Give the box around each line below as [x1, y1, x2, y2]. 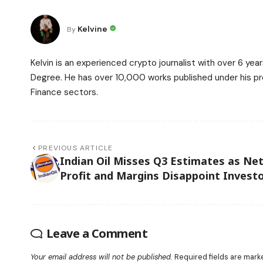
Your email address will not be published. [31, 251, 173, 262]
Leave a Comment [46, 225, 147, 241]
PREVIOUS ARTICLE [38, 143, 113, 153]
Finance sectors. [31, 86, 98, 98]
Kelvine [77, 23, 107, 35]
